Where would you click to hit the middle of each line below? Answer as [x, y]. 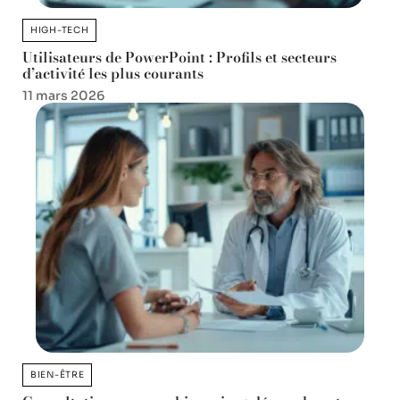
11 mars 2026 [63, 96]
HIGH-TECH [60, 30]
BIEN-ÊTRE [58, 374]
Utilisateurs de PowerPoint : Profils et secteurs [179, 58]
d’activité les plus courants [113, 74]
